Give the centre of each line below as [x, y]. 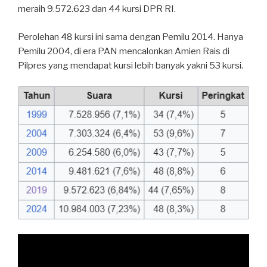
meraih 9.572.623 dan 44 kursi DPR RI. [97, 9]
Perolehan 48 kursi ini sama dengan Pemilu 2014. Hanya [131, 37]
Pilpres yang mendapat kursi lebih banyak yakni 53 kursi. [131, 65]
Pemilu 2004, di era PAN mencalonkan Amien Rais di [124, 51]
